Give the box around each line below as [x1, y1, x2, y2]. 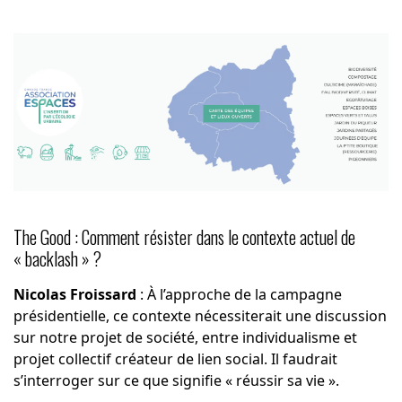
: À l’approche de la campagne [135, 284, 342, 305]
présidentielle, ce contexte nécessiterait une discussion [13, 306, 387, 327]
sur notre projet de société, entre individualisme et [13, 328, 357, 348]
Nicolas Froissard [13, 284, 136, 305]
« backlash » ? [13, 245, 101, 273]
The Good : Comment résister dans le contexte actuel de [13, 223, 355, 251]
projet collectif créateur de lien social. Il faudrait [13, 349, 337, 370]
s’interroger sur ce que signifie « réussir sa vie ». [13, 371, 339, 391]
